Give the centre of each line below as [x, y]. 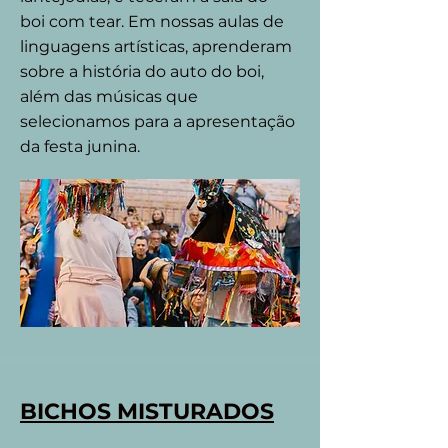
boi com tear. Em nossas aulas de [152, 21]
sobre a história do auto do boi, [142, 71]
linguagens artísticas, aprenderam [156, 46]
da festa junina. [80, 146]
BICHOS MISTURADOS [147, 411]
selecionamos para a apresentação [157, 121]
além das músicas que [109, 96]
